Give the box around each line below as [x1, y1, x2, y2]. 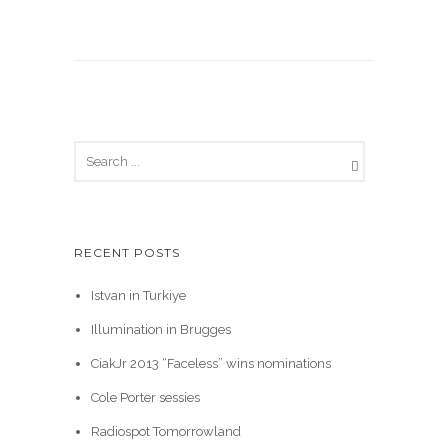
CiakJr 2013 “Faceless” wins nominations [90, 356, 331, 371]
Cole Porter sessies [90, 390, 200, 405]
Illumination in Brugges [90, 322, 231, 337]
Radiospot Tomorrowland [90, 424, 241, 439]
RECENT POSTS [74, 245, 180, 260]
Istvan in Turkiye [90, 288, 186, 303]
